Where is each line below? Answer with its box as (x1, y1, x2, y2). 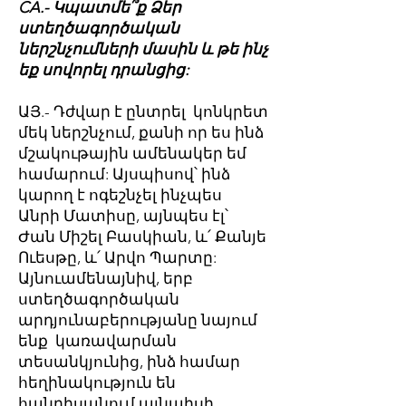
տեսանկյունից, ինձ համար (18, 353, 240, 371)
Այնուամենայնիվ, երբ (18, 269, 193, 287)
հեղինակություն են (18, 373, 176, 391)
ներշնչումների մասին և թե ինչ (18, 40, 268, 58)
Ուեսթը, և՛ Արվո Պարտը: (18, 248, 217, 266)
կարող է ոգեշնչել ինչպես (18, 186, 226, 204)
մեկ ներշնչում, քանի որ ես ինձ (18, 123, 264, 141)
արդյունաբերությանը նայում (18, 311, 257, 329)
